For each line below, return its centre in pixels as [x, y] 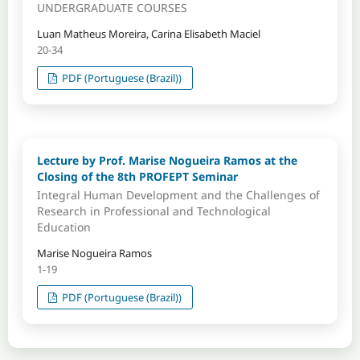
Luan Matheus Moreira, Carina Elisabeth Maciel [148, 33]
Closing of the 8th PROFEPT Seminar [137, 176]
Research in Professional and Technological [153, 211]
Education [63, 227]
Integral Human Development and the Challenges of [178, 195]
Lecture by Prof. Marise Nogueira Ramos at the [167, 160]
